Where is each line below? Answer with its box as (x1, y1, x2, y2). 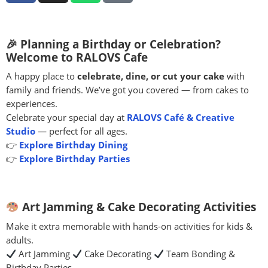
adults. (6, 234, 33, 246)
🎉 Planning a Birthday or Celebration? (6, 36, 221, 52)
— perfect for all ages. (35, 126, 127, 138)
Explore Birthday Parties (19, 153, 130, 165)
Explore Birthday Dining (19, 139, 127, 151)
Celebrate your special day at (6, 112, 127, 124)
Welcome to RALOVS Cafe (6, 49, 151, 65)
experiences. (6, 98, 57, 110)
